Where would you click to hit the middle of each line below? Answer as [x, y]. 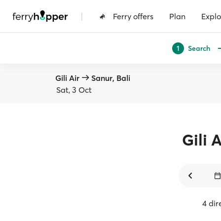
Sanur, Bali [111, 78]
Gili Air [67, 78]
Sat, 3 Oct [74, 90]
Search [199, 48]
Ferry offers [133, 16]
